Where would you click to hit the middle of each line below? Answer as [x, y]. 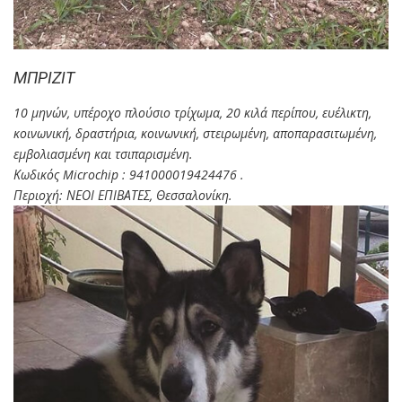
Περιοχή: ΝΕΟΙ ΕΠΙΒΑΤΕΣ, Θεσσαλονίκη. [123, 196]
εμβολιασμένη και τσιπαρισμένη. [103, 154]
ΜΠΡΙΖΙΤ [44, 78]
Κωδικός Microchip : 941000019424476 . [129, 175]
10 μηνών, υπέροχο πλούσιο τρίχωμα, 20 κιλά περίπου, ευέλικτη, [192, 113]
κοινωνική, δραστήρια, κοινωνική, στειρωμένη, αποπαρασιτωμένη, [195, 134]
